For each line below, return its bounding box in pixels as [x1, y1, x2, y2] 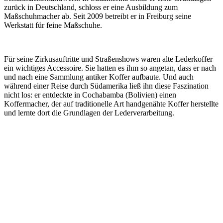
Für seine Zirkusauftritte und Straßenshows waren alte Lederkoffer [4, 54, 213, 63]
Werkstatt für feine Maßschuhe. [4, 20, 102, 29]
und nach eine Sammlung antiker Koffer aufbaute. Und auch [4, 72, 194, 81]
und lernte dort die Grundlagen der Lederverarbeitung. [4, 108, 174, 117]
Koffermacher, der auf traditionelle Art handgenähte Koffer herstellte [4, 99, 219, 108]
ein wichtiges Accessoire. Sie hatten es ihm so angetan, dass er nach [4, 63, 216, 72]
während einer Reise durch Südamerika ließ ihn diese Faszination [4, 81, 209, 90]
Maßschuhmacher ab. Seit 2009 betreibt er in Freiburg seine [4, 11, 191, 20]
